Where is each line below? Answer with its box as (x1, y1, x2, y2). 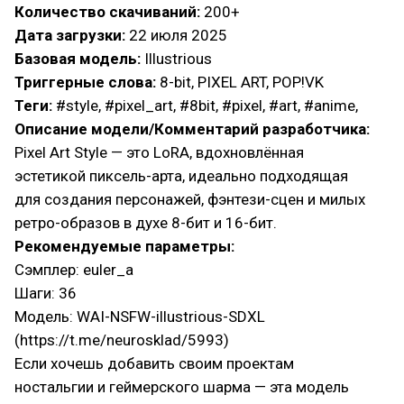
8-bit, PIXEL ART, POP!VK (156, 73, 324, 91)
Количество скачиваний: (14, 3, 204, 21)
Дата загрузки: (14, 26, 129, 44)
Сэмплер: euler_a (14, 261, 133, 279)
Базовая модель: (14, 50, 141, 68)
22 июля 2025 (129, 26, 227, 44)
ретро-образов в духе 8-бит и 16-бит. (14, 214, 277, 232)
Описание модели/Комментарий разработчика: (14, 120, 370, 138)
